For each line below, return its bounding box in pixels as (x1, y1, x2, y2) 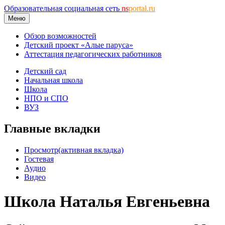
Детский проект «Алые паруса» (24, 41, 133, 49)
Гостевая (24, 154, 54, 163)
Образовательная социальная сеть (4, 4, 122, 13)
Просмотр (24, 145, 58, 154)
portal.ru (129, 4, 155, 13)
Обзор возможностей (24, 32, 96, 40)
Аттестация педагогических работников (24, 50, 162, 58)
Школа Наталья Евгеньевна (4, 192, 210, 211)
